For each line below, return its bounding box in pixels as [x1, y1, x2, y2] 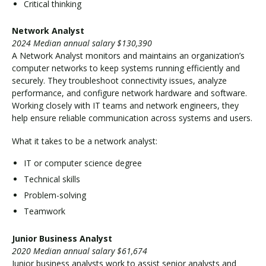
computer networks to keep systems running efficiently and [12, 62, 240, 74]
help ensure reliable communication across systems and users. [12, 112, 252, 124]
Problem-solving [24, 189, 86, 201]
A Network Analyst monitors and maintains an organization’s [12, 50, 245, 62]
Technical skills [24, 173, 80, 185]
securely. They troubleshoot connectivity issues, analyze [12, 75, 227, 87]
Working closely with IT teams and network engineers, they [12, 100, 239, 112]
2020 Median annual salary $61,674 [12, 245, 147, 256]
